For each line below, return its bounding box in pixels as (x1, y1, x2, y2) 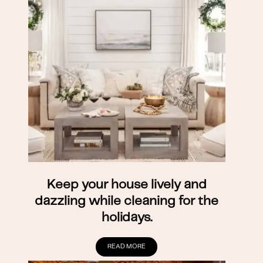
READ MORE (107, 243, 146, 249)
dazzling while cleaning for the (35, 194, 219, 207)
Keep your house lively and (46, 178, 207, 191)
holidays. (101, 211, 152, 224)
